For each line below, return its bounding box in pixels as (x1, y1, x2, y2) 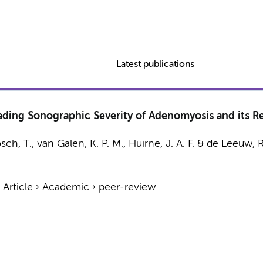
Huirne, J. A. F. (128, 139, 194, 149)
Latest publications (116, 60, 195, 69)
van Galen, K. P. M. (36, 139, 123, 149)
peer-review (98, 182, 156, 193)
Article (2, 182, 33, 193)
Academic (42, 182, 89, 193)
